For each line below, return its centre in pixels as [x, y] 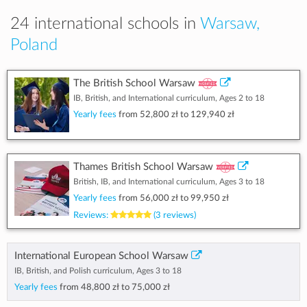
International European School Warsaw [101, 256]
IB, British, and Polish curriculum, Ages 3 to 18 [98, 271]
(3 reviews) [174, 215]
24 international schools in [105, 24]
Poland [34, 45]
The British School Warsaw [134, 83]
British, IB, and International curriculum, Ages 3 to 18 [169, 182]
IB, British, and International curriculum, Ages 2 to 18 [169, 98]
